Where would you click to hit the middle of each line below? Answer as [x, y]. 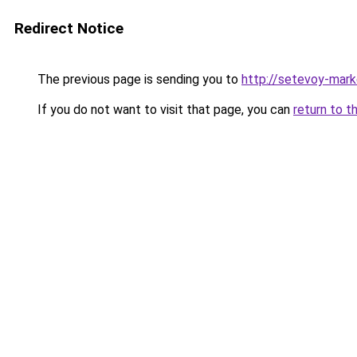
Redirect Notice [69, 28]
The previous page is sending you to [138, 79]
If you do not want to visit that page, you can [164, 110]
